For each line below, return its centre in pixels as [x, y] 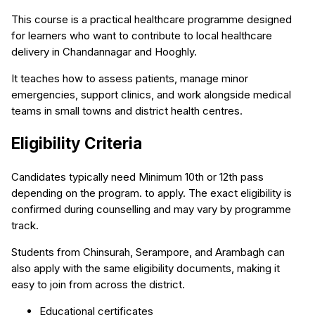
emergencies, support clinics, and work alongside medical [151, 94]
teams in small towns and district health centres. [127, 110]
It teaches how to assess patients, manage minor [130, 78]
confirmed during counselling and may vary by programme [151, 209]
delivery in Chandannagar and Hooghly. [104, 51]
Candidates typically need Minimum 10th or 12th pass [137, 176]
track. [25, 225]
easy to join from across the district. [98, 284]
